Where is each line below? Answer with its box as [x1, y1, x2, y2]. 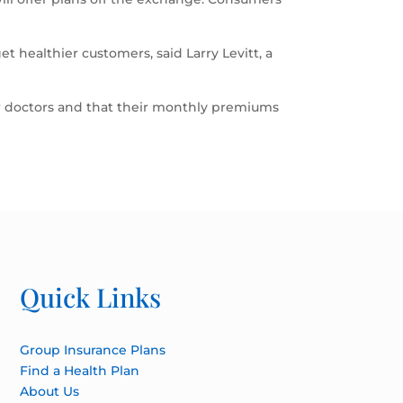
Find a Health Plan [19, 362, 139, 379]
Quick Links [19, 279, 161, 314]
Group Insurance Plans [19, 341, 166, 358]
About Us [19, 382, 79, 399]
